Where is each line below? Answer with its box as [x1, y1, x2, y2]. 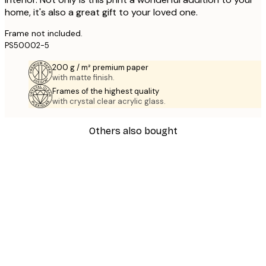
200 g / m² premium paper [52, 62, 148, 72]
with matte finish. [52, 72, 115, 83]
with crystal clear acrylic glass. [52, 96, 166, 106]
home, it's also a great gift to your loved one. [5, 5, 198, 18]
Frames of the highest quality [52, 85, 159, 96]
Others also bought [88, 125, 178, 137]
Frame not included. [5, 27, 83, 39]
